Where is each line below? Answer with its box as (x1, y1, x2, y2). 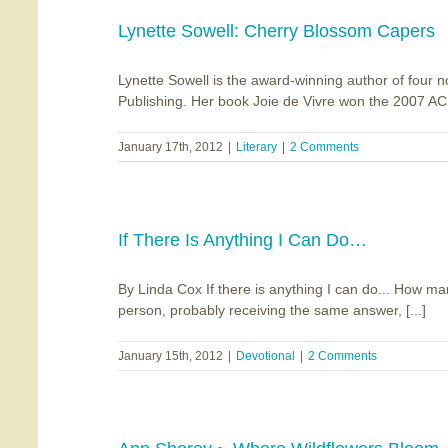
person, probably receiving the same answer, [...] (118, 302, 426, 318)
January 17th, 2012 (118, 140, 223, 154)
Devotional (236, 349, 295, 363)
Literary (236, 140, 277, 154)
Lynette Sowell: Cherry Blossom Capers (118, 21, 435, 41)
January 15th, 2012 (118, 349, 223, 363)
